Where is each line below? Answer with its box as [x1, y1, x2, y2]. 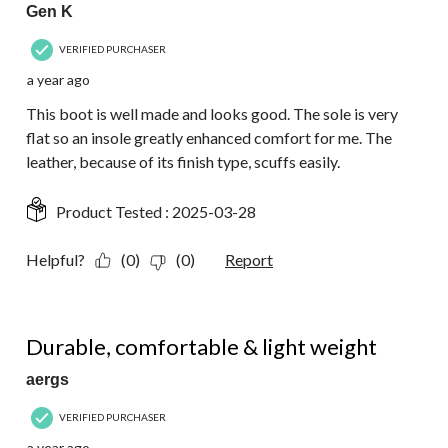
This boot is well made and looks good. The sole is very [26, 104, 398, 124]
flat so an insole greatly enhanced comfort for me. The [26, 128, 392, 148]
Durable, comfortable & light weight [26, 333, 377, 361]
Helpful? [26, 250, 85, 270]
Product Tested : [56, 202, 172, 222]
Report [225, 250, 273, 270]
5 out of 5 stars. [26, 314, 131, 334]
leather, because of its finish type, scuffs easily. [26, 152, 340, 172]
